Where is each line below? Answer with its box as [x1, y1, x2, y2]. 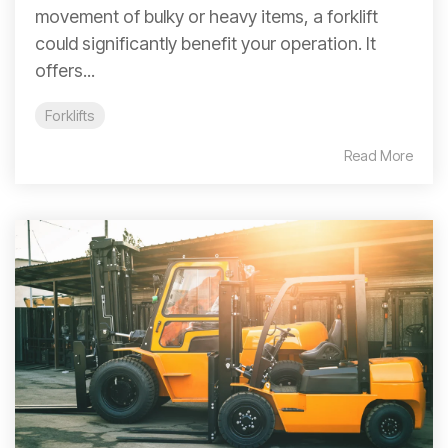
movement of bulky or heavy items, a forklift [35, 5, 378, 27]
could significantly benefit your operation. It [35, 32, 376, 54]
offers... [35, 59, 95, 81]
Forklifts [45, 106, 95, 124]
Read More [344, 146, 413, 164]
